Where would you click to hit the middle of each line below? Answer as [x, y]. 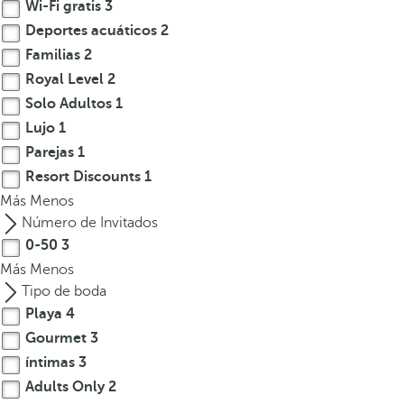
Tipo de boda [64, 292]
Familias [53, 55]
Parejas [50, 153]
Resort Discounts [83, 177]
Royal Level [64, 80]
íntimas [50, 363]
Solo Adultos [69, 104]
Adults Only [65, 387]
